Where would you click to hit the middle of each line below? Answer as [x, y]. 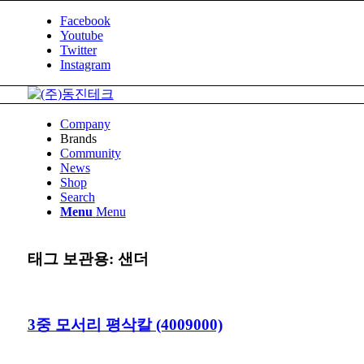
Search [77, 197]
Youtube [81, 35]
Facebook [85, 21]
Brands [78, 139]
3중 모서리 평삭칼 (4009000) [125, 325]
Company [85, 124]
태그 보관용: [72, 258]
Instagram [85, 65]
